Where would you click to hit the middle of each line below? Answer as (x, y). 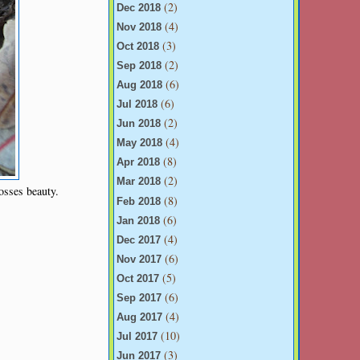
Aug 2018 (139, 86)
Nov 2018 (139, 27)
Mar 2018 (139, 182)
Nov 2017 (139, 259)
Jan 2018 (138, 221)
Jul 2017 (137, 336)
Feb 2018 (139, 201)
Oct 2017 (138, 278)
